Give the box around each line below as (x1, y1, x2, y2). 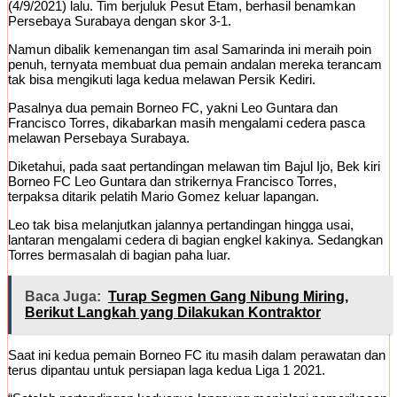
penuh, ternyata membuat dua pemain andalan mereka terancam (8, 57, 382, 73)
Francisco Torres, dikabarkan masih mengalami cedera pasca (8, 115, 365, 131)
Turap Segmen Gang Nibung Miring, (108, 289, 348, 305)
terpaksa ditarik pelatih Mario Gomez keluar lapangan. (8, 189, 319, 205)
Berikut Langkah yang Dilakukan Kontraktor (25, 305, 321, 321)
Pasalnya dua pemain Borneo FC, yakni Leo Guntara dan (8, 100, 338, 116)
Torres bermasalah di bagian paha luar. (8, 247, 230, 263)
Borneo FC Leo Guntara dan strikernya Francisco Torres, (8, 174, 337, 190)
